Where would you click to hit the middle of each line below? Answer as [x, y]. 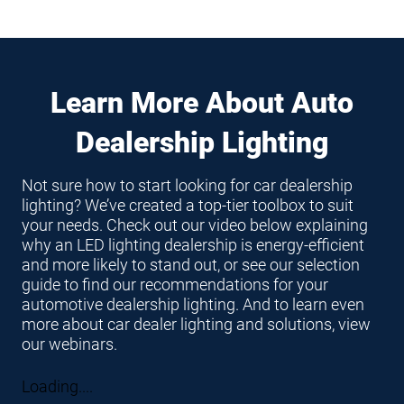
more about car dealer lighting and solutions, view [196, 324]
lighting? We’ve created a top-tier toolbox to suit [188, 205]
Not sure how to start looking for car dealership [187, 185]
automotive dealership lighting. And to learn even [193, 304]
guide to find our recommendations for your [175, 285]
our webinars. [69, 344]
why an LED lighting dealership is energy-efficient [193, 245]
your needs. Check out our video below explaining [195, 225]
